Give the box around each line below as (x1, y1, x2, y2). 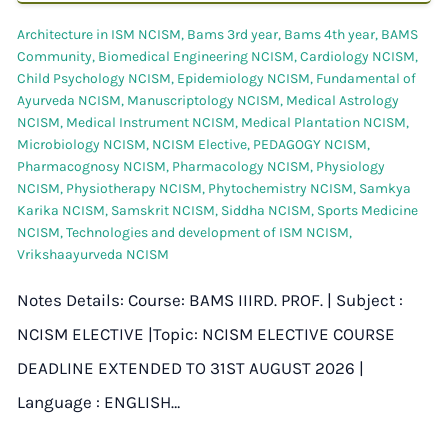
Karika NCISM (17, 202, 105, 220)
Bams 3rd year (187, 26, 278, 44)
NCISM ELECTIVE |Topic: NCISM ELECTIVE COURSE (17, 324, 395, 345)
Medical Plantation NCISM (241, 114, 406, 132)
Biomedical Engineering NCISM (98, 48, 294, 66)
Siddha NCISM (221, 202, 311, 220)
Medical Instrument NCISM (66, 114, 235, 132)
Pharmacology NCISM (172, 158, 310, 176)
